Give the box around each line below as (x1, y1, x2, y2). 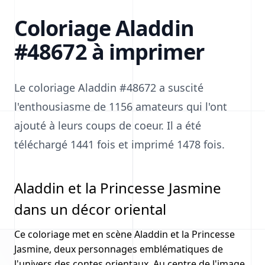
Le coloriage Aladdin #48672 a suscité (14, 80, 203, 95)
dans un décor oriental (14, 199, 166, 219)
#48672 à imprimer (14, 37, 204, 66)
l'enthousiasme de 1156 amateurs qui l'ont (14, 99, 227, 114)
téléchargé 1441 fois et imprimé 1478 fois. (14, 137, 225, 151)
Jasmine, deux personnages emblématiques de (14, 243, 223, 256)
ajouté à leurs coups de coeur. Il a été (14, 118, 201, 132)
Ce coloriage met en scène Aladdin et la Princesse (14, 228, 235, 241)
